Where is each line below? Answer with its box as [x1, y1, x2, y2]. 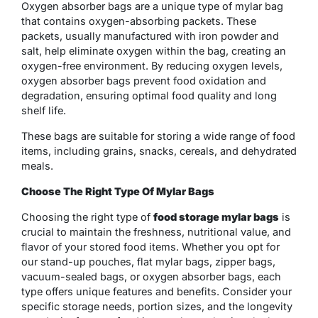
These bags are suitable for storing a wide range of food [21, 130, 295, 143]
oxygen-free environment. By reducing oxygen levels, [21, 60, 283, 72]
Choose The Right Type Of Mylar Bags [21, 185, 214, 198]
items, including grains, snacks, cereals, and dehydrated [21, 145, 297, 158]
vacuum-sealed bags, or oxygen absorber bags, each [21, 270, 281, 283]
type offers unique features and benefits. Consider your [21, 285, 292, 298]
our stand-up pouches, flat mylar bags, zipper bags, [21, 256, 275, 268]
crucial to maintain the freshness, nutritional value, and [21, 226, 291, 238]
